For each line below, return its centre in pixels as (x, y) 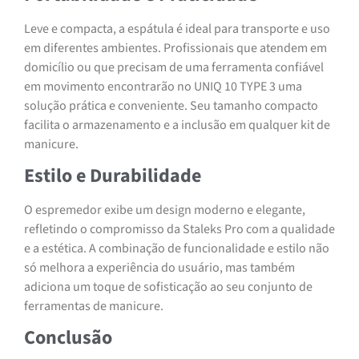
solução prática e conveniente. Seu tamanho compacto (171, 105)
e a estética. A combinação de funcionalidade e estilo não (177, 248)
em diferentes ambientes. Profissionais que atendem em (175, 48)
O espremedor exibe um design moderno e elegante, (165, 210)
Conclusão (68, 338)
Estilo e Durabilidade (113, 176)
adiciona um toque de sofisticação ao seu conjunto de (168, 287)
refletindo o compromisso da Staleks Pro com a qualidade (179, 229)
